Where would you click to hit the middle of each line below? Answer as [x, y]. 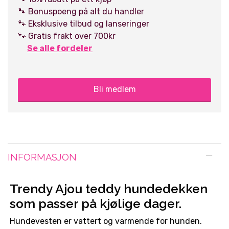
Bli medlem [114, 89]
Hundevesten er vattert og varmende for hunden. [106, 221]
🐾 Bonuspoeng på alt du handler [81, 12]
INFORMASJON [42, 157]
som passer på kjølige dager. [96, 204]
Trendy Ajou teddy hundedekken [109, 189]
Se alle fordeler [60, 49]
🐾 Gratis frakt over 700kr [67, 36]
